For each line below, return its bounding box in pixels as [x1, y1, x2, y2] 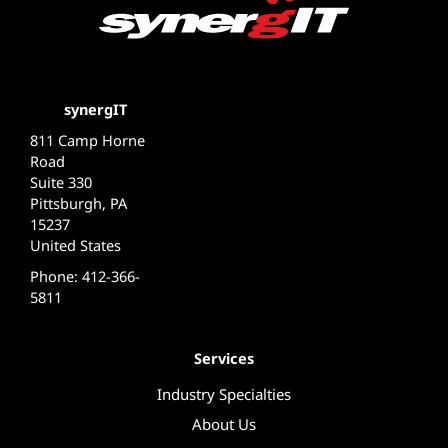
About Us [192, 413, 256, 434]
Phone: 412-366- [30, 265, 140, 286]
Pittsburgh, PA [30, 192, 127, 213]
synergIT [63, 98, 127, 119]
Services [194, 347, 254, 368]
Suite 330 [30, 171, 92, 192]
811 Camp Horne [30, 129, 145, 150]
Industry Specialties [157, 383, 291, 404]
